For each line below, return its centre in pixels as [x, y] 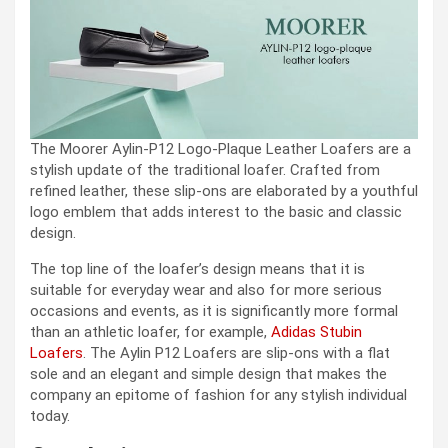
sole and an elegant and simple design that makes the [208, 373]
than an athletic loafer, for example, [150, 331]
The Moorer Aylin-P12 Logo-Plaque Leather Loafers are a [220, 148]
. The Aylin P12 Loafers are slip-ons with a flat [236, 352]
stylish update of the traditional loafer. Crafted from [205, 169]
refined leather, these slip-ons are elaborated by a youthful [224, 190]
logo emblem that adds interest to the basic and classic [216, 211]
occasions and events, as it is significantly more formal [214, 310]
